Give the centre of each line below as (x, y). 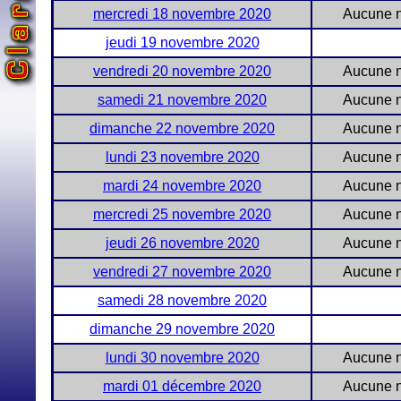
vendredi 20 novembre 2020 (182, 71)
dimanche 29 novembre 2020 (182, 329)
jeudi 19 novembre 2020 (182, 43)
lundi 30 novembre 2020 (182, 358)
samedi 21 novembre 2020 (182, 100)
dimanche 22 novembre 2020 (182, 128)
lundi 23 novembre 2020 (182, 157)
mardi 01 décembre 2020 (182, 386)
